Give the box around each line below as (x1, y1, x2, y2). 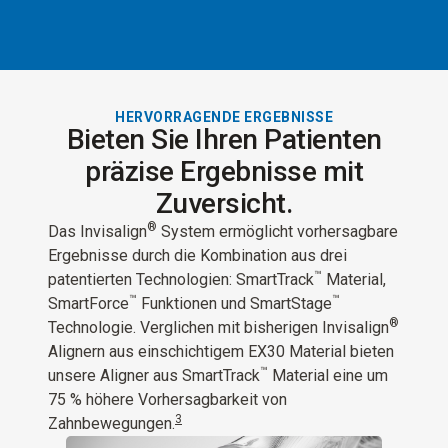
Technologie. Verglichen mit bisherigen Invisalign (48, 318, 389, 338)
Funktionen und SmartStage (137, 294, 332, 314)
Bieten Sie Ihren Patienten (66, 123, 382, 157)
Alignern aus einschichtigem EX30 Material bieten (48, 342, 394, 362)
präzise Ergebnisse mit (85, 155, 363, 189)
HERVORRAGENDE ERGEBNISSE (115, 109, 333, 126)
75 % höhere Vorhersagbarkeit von (48, 390, 287, 410)
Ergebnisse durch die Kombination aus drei (48, 246, 347, 266)
